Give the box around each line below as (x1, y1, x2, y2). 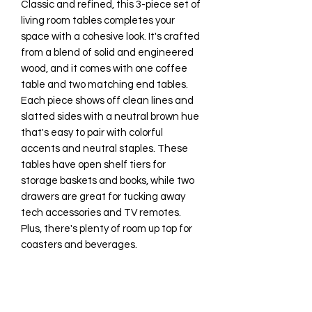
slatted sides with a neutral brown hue (21, 111, 199, 122)
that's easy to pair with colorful (21, 127, 163, 138)
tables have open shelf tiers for (21, 159, 166, 170)
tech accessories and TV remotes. (21, 207, 181, 218)
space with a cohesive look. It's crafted (21, 31, 200, 42)
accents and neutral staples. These (21, 143, 188, 154)
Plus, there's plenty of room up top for (21, 223, 192, 234)
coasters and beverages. (21, 239, 137, 250)
